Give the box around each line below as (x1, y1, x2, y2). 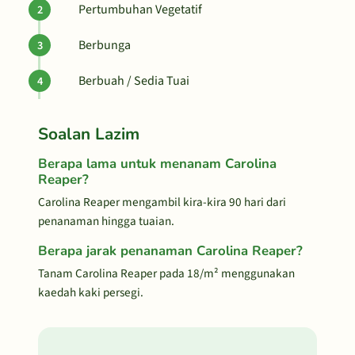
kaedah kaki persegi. (38, 284, 143, 301)
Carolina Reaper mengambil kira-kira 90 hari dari (38, 193, 286, 211)
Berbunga (78, 36, 131, 54)
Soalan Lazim (38, 123, 139, 145)
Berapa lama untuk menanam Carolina (38, 155, 277, 173)
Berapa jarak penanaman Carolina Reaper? (38, 242, 303, 260)
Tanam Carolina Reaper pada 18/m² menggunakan (38, 265, 295, 282)
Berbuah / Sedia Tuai (78, 72, 189, 90)
